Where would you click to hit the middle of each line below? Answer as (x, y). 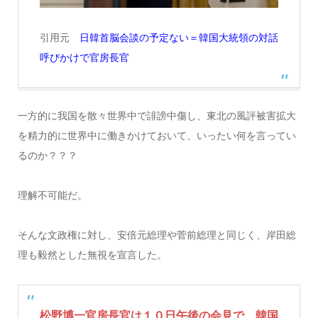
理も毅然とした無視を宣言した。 (92, 255)
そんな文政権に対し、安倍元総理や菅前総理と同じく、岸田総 (157, 235)
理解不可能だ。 (52, 196)
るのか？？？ (47, 156)
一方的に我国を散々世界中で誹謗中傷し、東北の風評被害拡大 (157, 116)
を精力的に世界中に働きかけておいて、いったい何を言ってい (157, 136)
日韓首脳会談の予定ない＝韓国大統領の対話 (179, 38)
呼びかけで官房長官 (84, 58)
